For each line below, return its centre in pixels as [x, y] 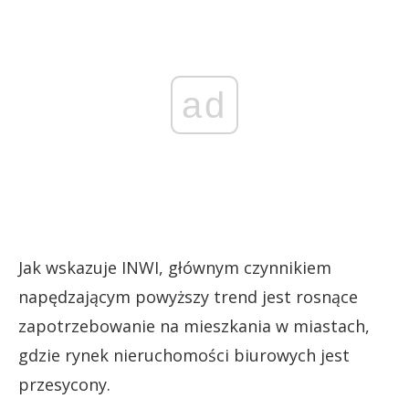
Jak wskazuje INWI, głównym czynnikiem [175, 267]
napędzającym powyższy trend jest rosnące [188, 297]
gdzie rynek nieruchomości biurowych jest [184, 355]
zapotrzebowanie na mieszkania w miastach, [194, 326]
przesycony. [64, 384]
